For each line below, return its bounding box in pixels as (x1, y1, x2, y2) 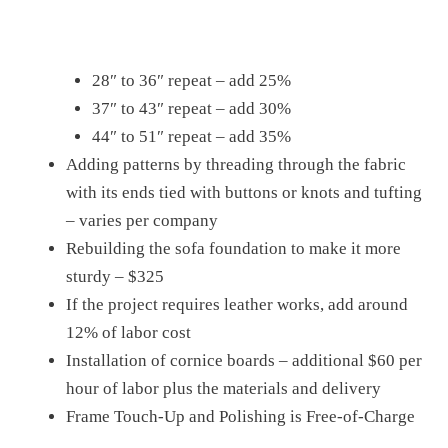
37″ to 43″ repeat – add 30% (91, 99, 291, 118)
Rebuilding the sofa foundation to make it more (66, 239, 401, 258)
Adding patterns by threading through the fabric (66, 155, 406, 174)
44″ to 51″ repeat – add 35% (91, 127, 291, 146)
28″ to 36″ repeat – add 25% (91, 71, 291, 90)
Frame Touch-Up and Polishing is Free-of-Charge (66, 407, 415, 426)
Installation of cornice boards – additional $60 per (66, 351, 422, 370)
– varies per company (66, 211, 218, 230)
